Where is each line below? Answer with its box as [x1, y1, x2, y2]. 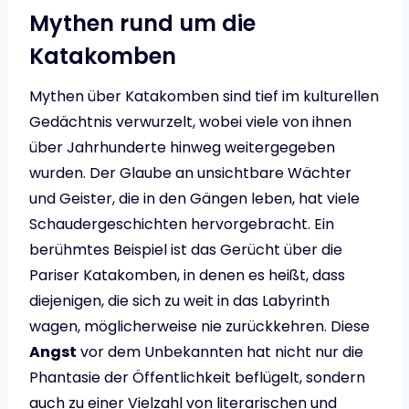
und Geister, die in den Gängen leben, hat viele [29, 188, 360, 210]
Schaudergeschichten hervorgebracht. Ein [29, 214, 334, 236]
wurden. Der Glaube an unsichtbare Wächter [29, 163, 351, 184]
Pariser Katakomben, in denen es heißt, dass [29, 265, 345, 287]
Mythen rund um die [29, 8, 256, 39]
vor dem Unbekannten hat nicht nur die [77, 341, 363, 363]
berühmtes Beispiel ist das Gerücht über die [29, 239, 342, 261]
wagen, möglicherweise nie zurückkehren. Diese [29, 316, 370, 338]
